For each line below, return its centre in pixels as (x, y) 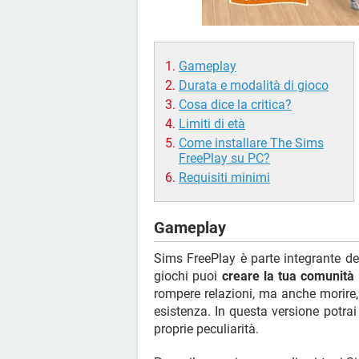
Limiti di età (212, 124)
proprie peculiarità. (206, 329)
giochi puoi (188, 276)
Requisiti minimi (224, 177)
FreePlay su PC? (224, 158)
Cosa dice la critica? (235, 105)
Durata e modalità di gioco (254, 85)
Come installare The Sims (251, 143)
